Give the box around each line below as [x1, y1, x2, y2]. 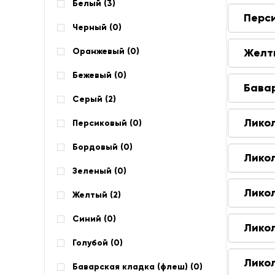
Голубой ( [72, 238, 114, 248]
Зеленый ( [72, 166, 117, 176]
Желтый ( [72, 190, 113, 200]
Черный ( [72, 22, 112, 33]
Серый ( [72, 94, 108, 104]
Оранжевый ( [72, 46, 130, 56]
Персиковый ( [72, 118, 133, 128]
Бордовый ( [72, 142, 123, 152]
